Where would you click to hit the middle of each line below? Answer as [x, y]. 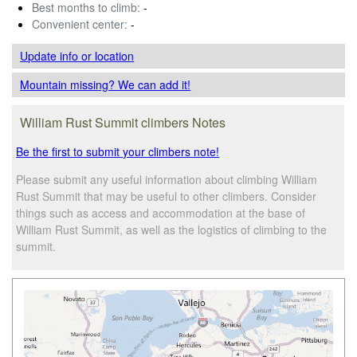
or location [108, 55]
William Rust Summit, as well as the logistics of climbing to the [172, 229]
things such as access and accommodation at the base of [161, 212]
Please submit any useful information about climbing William [167, 179]
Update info [51, 55]
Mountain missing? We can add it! [106, 84]
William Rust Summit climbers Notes [123, 122]
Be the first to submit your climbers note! [118, 151]
